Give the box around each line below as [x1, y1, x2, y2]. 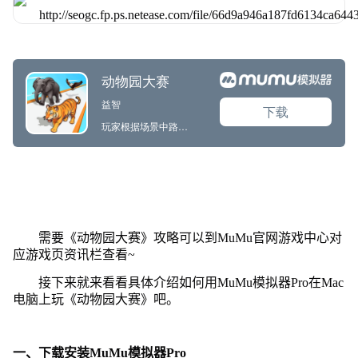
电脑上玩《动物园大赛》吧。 [12, 292, 179, 306]
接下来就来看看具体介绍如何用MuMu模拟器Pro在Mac [38, 275, 344, 289]
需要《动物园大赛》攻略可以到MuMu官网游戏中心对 [38, 230, 342, 245]
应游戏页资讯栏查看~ [12, 247, 135, 261]
